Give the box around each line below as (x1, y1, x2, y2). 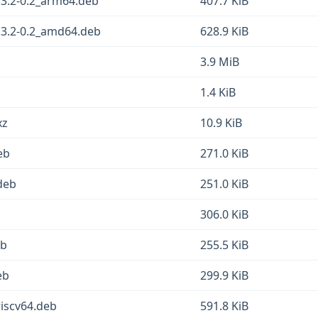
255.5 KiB (200, 237, 248, 253)
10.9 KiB (200, 115, 242, 131)
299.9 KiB (200, 268, 248, 283)
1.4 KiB (200, 84, 236, 100)
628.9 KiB (200, 23, 248, 39)
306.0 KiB (200, 207, 248, 222)
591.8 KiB (200, 298, 248, 314)
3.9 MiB (200, 54, 239, 70)
